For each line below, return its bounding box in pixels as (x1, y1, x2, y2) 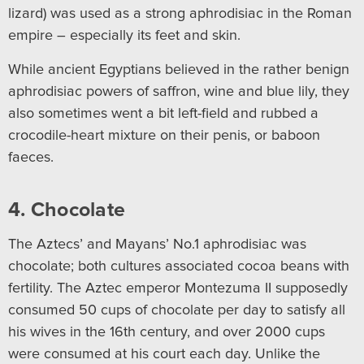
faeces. (8, 149, 54, 165)
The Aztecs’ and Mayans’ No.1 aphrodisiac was (8, 236, 306, 252)
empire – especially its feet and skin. (8, 28, 240, 43)
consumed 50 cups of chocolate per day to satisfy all (8, 302, 345, 318)
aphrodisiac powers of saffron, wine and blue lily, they (8, 84, 349, 99)
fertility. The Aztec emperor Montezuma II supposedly (8, 280, 348, 296)
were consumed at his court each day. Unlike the (8, 346, 320, 362)
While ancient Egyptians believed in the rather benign (8, 62, 349, 77)
